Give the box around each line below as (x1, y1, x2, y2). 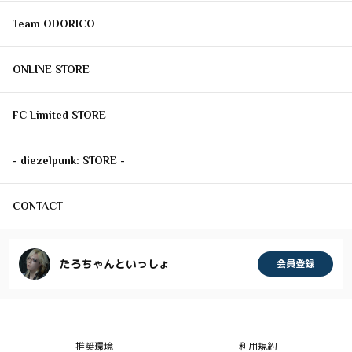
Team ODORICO (13, 17, 95, 31)
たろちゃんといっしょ (60, 256, 170, 272)
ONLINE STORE (13, 63, 90, 76)
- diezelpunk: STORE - (13, 154, 125, 167)
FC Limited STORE (13, 108, 106, 122)
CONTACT (13, 200, 63, 213)
